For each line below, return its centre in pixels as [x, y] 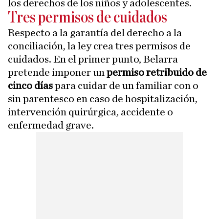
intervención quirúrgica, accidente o [90, 112]
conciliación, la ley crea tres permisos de [99, 46]
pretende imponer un [57, 73]
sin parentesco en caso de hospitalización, [103, 99]
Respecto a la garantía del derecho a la [95, 33]
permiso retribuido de [157, 73]
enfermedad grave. [51, 125]
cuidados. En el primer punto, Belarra [93, 59]
